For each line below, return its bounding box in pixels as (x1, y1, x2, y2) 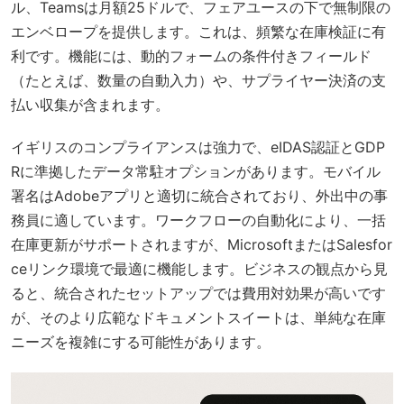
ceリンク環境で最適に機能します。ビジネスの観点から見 (11, 260, 388, 279)
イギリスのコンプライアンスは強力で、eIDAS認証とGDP (11, 138, 385, 157)
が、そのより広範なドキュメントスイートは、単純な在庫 (11, 308, 386, 327)
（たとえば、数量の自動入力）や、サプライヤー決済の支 (11, 71, 386, 90)
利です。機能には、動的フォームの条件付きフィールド (11, 47, 372, 66)
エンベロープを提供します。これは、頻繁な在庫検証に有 (11, 23, 386, 41)
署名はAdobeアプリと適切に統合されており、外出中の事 (11, 187, 388, 206)
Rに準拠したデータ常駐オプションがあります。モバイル (11, 162, 381, 181)
